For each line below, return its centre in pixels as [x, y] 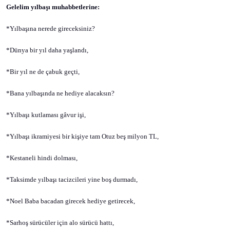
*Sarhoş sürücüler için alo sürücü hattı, [60, 223]
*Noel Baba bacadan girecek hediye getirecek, [71, 201]
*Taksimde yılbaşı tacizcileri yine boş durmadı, [72, 179]
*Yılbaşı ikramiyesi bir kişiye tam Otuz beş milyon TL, [82, 136]
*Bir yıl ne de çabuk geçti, [43, 72]
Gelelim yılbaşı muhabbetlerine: [53, 7]
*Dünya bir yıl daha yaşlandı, [47, 50]
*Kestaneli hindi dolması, [42, 158]
